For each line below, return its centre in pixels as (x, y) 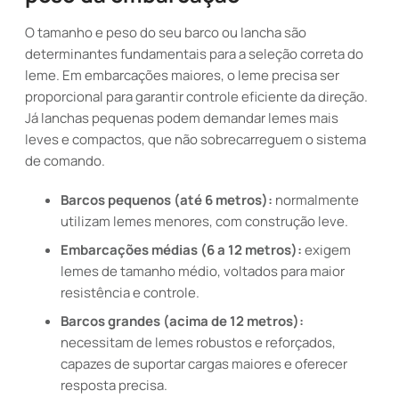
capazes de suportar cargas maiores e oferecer (204, 364)
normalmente (316, 200)
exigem (326, 250)
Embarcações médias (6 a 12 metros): (181, 250)
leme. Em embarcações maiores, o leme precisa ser (182, 75)
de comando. (65, 161)
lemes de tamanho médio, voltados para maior (203, 271)
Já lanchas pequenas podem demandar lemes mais (182, 118)
